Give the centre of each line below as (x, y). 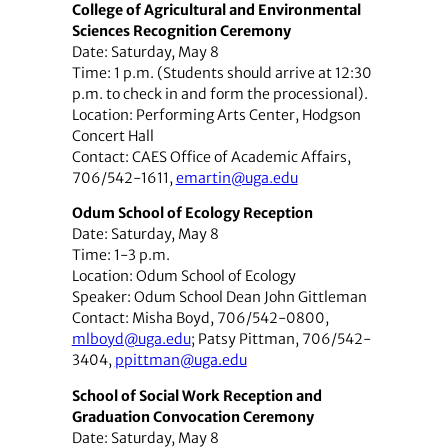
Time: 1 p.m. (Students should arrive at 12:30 (221, 73)
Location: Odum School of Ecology (183, 276)
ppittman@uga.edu (180, 360)
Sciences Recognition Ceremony (181, 31)
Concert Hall (112, 136)
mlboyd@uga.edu (131, 339)
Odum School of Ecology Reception (192, 213)
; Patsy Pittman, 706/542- (280, 339)
